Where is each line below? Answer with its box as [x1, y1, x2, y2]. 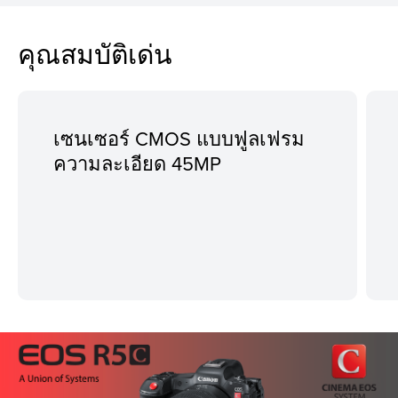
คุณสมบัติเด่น [18, 35, 172, 73]
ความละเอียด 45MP [53, 148, 221, 177]
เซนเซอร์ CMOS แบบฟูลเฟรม [53, 123, 305, 152]
